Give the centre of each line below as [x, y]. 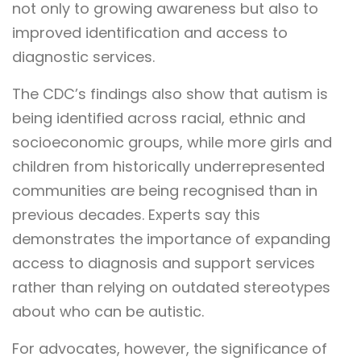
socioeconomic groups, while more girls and [172, 143]
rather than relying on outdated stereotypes [171, 288]
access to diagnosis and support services [164, 263]
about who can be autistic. [108, 312]
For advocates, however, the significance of [170, 349]
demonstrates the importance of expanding [171, 239]
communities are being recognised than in [165, 191]
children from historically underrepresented [168, 167]
